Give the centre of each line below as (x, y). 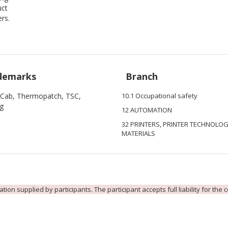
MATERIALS (138, 133)
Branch (142, 76)
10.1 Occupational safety (160, 96)
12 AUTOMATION (147, 110)
